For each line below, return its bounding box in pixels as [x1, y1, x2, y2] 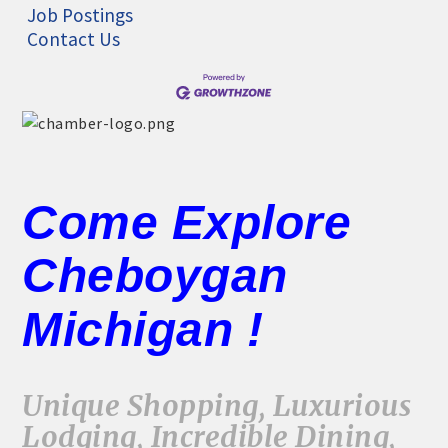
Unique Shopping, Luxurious [22, 387, 412, 424]
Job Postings [27, 2, 134, 27]
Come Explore [22, 195, 352, 249]
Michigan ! [22, 302, 264, 356]
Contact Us [27, 26, 121, 51]
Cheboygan [22, 248, 288, 302]
